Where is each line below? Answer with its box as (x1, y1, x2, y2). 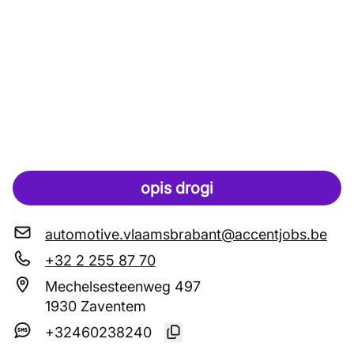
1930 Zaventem (45, 298, 146, 314)
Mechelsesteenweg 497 (45, 278, 201, 295)
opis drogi (141, 179, 213, 198)
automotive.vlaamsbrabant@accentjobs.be (45, 226, 327, 243)
